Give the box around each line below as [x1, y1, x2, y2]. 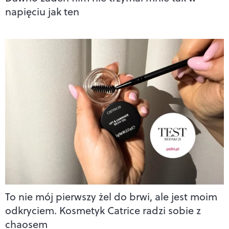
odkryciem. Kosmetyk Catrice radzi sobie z [5, 203, 201, 218]
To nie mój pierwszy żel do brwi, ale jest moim [5, 189, 217, 204]
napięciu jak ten [5, 4, 79, 19]
